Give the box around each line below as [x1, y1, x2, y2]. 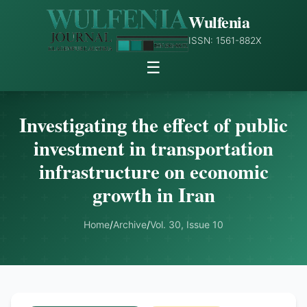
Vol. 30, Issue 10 [150, 219, 223, 230]
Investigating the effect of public [19, 110, 288, 139]
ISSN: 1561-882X [188, 35, 262, 46]
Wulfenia [188, 10, 250, 34]
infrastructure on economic [38, 157, 269, 186]
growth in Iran [92, 180, 215, 209]
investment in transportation [34, 134, 273, 162]
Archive [113, 219, 147, 230]
